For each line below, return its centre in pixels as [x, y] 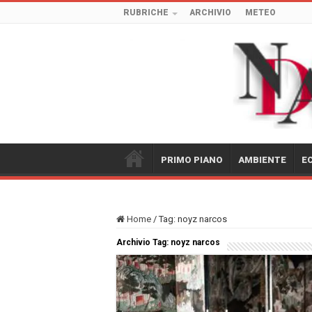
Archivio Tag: [143, 242]
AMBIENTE [262, 159]
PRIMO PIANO [192, 159]
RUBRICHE [146, 13]
